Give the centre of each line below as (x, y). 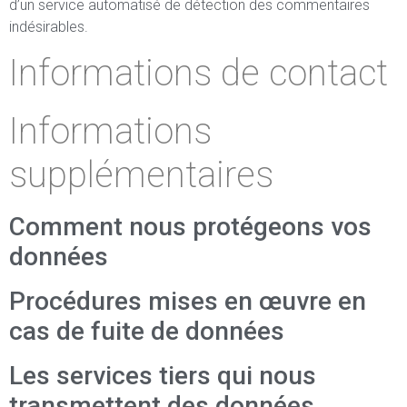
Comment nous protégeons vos (190, 227)
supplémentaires (141, 175)
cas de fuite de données (147, 331)
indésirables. (49, 27)
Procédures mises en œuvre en (188, 301)
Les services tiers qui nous (163, 376)
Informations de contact (199, 73)
